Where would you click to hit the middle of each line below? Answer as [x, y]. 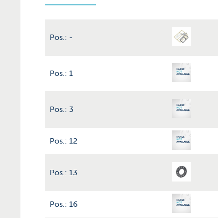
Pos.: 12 [64, 141]
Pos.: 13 [64, 173]
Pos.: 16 [64, 204]
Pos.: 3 [62, 109]
